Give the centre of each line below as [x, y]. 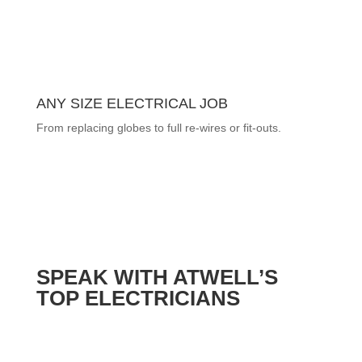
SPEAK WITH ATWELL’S [157, 277]
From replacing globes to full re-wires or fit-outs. [158, 128]
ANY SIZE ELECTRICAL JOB [132, 103]
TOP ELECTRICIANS [138, 298]
